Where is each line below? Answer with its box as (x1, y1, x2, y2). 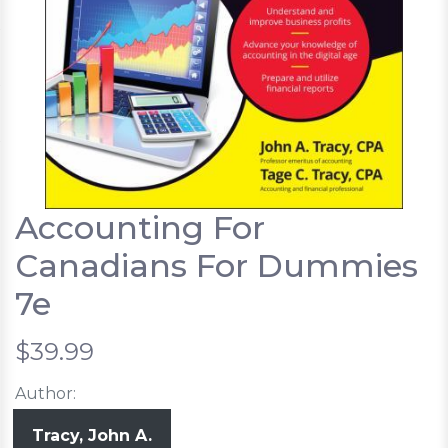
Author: (15, 384, 76, 404)
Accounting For (15, 208, 265, 248)
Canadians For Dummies (15, 246, 418, 286)
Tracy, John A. (32, 426, 152, 446)
